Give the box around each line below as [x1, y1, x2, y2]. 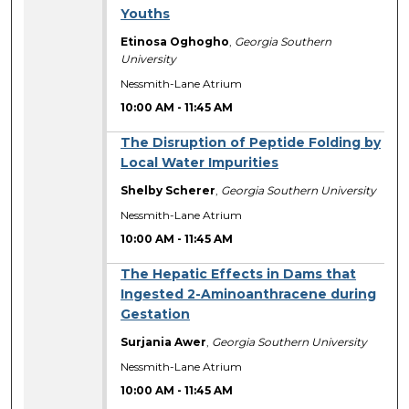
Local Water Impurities [121, 154, 279, 172]
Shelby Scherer [121, 184, 216, 198]
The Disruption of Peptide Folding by [121, 134, 382, 152]
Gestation [121, 306, 191, 323]
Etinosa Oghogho [121, 35, 230, 49]
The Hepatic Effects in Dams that [121, 266, 357, 283]
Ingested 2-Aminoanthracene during [121, 286, 377, 303]
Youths [121, 5, 171, 23]
